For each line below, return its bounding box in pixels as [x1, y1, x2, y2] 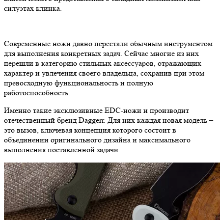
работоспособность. [4, 87, 70, 97]
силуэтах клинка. [4, 3, 62, 13]
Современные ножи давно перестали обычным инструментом [4, 38, 213, 48]
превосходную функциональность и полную [4, 78, 153, 87]
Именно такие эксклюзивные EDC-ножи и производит [4, 105, 189, 115]
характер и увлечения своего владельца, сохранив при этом [4, 68, 204, 78]
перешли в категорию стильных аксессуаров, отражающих [4, 58, 201, 68]
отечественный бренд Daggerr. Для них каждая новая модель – [4, 115, 213, 125]
